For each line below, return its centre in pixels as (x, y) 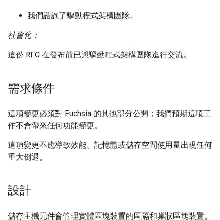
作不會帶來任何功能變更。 (55, 126)
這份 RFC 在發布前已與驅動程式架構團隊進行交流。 (99, 55)
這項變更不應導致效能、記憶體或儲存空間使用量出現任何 (110, 145)
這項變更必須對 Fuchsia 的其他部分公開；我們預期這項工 (110, 114)
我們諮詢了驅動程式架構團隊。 (82, 16)
